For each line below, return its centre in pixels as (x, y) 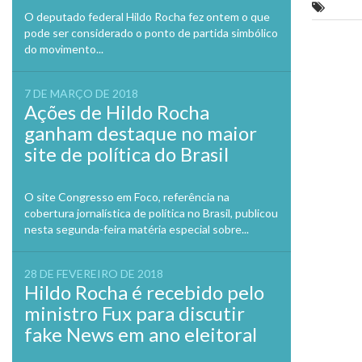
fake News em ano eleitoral (141, 334)
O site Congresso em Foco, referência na (127, 197)
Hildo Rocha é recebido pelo (144, 292)
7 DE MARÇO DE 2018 (81, 93)
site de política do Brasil (126, 154)
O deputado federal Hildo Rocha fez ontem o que (147, 17)
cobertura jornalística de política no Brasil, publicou (151, 213)
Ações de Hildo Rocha (117, 112)
